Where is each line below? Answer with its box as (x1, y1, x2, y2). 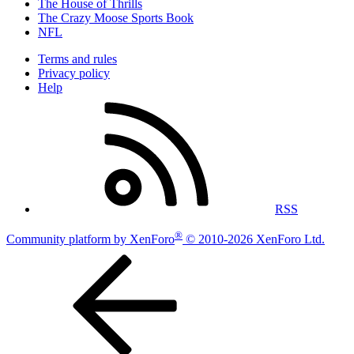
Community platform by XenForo (6, 232, 175, 247)
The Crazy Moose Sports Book (38, 11, 194, 25)
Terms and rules (38, 52, 117, 66)
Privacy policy (38, 66, 110, 81)
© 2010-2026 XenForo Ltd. (186, 232, 325, 247)
